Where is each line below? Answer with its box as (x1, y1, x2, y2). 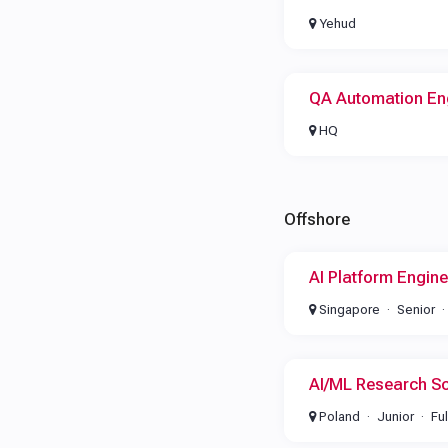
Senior (396, 302, 435, 317)
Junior (376, 409, 414, 424)
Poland (315, 409, 360, 424)
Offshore (283, 209, 350, 229)
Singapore (315, 302, 380, 317)
